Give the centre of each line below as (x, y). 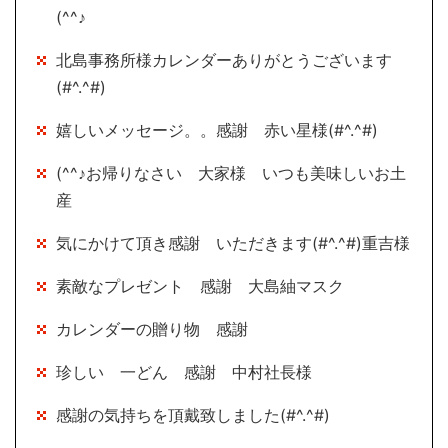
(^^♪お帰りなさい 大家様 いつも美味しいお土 (231, 173)
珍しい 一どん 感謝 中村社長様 (184, 372)
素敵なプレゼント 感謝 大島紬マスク (200, 286)
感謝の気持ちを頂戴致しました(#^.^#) (193, 415)
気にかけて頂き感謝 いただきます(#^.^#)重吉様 (233, 243)
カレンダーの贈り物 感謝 (152, 329)
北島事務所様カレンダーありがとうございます (224, 60)
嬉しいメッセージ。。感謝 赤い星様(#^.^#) (217, 130)
